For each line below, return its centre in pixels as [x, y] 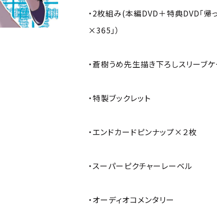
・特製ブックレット [119, 98]
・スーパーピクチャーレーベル [140, 165]
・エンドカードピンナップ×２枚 [143, 132]
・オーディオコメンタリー [131, 199]
